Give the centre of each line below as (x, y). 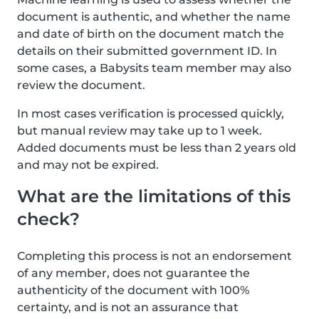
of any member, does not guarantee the (134, 273)
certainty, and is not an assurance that (128, 307)
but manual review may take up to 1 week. (140, 131)
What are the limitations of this (154, 196)
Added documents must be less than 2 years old (157, 148)
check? (48, 219)
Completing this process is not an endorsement (155, 256)
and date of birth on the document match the (151, 34)
